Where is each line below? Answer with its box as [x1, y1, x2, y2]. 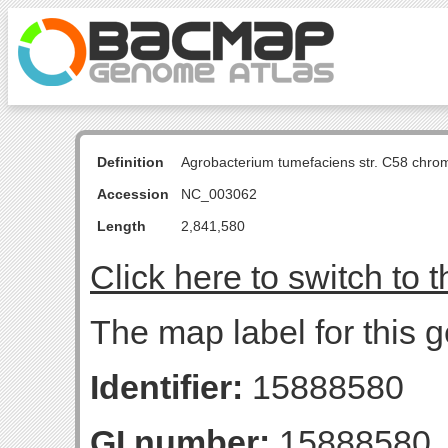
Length [97, 218, 146, 234]
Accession [97, 186, 169, 202]
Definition [97, 154, 164, 170]
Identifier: [90, 368, 243, 406]
